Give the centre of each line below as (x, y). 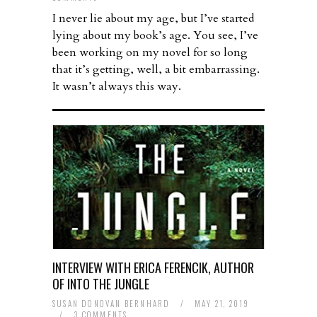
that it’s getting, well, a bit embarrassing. (156, 70)
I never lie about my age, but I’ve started (153, 19)
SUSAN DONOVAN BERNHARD (111, 304)
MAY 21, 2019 (222, 304)
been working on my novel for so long (150, 53)
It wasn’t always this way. (117, 87)
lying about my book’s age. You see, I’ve (155, 36)
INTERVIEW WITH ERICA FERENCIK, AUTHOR (153, 268)
